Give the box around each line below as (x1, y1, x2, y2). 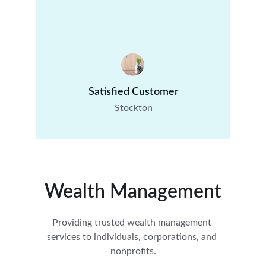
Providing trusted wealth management (52, 217, 214, 227)
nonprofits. (110, 246, 156, 256)
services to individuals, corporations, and (47, 232, 219, 242)
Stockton (114, 103, 153, 113)
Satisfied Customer (88, 87, 179, 97)
